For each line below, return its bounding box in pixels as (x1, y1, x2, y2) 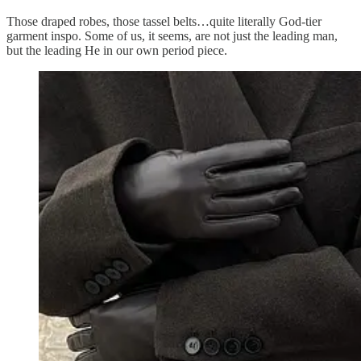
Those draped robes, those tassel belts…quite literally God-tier (6, 14, 322, 28)
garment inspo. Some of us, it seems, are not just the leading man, (6, 28, 338, 43)
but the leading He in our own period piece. (6, 43, 227, 57)
